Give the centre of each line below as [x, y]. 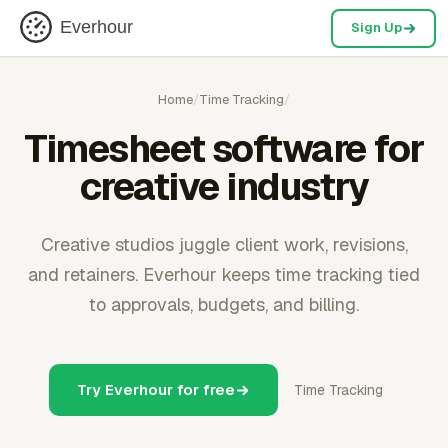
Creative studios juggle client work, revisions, [224, 244]
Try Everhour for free [156, 389]
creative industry [224, 186]
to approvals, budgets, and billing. [224, 304]
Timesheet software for [224, 148]
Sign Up [376, 27]
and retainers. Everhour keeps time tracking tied [224, 274]
